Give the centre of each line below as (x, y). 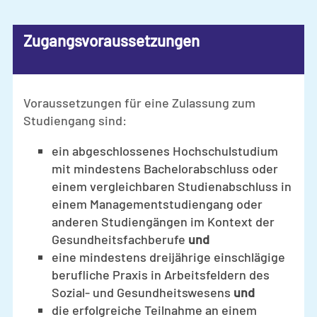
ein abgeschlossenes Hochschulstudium (165, 151)
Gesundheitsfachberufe (120, 240)
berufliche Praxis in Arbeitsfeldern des (161, 275)
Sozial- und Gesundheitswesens (143, 293)
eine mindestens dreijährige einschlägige (168, 257)
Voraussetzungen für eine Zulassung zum (139, 103)
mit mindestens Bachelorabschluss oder (165, 169)
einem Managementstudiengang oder (157, 204)
